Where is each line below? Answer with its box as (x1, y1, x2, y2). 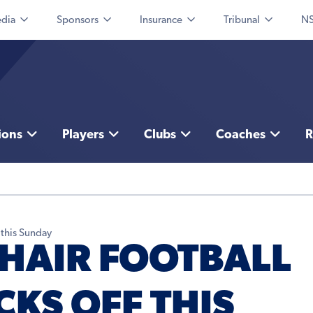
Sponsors (57, 15, 99, 26)
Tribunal (224, 15, 260, 26)
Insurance (140, 15, 182, 26)
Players (61, 129, 104, 143)
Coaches (215, 129, 265, 143)
